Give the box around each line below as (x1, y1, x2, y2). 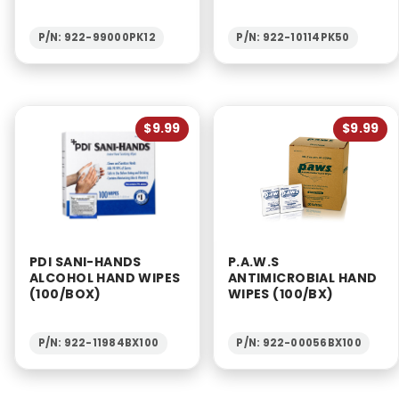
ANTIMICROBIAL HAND (227, 268, 378, 287)
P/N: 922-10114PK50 (236, 30, 350, 45)
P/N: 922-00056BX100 (236, 336, 362, 351)
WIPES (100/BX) (227, 284, 334, 303)
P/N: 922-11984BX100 (37, 336, 159, 351)
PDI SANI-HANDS (29, 252, 142, 271)
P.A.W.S (227, 252, 280, 271)
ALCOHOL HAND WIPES (29, 268, 181, 287)
